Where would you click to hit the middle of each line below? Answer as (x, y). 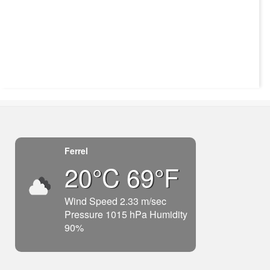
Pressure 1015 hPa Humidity (126, 215)
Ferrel (76, 151)
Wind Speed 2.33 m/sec (115, 201)
